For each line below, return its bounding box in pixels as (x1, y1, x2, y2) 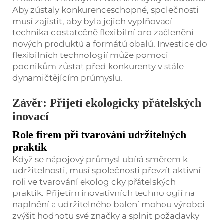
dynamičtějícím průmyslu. (12, 72, 122, 82)
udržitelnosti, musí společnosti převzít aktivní (12, 165, 201, 175)
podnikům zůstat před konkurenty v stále (12, 61, 184, 71)
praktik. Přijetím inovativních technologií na (12, 188, 195, 198)
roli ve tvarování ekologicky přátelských (12, 176, 176, 187)
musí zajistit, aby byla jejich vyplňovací (12, 16, 172, 26)
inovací (12, 110, 49, 123)
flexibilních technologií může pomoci (12, 50, 168, 60)
